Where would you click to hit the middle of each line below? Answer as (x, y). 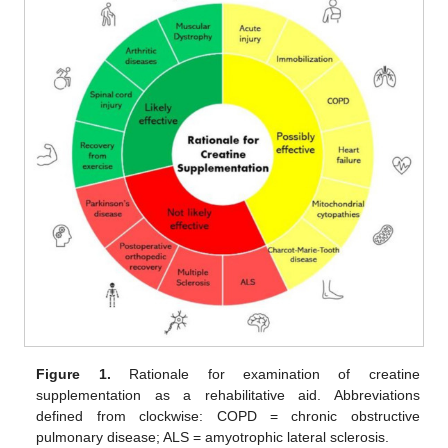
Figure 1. (73, 373)
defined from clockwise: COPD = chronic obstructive (228, 415)
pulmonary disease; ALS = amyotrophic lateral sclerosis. (213, 436)
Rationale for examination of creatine (265, 373)
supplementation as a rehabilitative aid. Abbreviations (228, 394)
